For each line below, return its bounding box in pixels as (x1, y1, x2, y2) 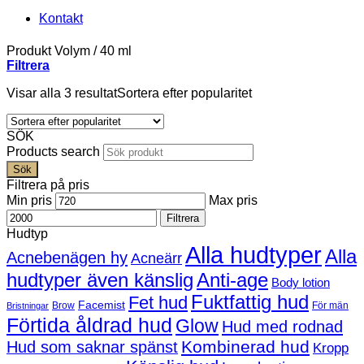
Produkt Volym (6, 44, 93, 58)
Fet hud (128, 292, 188, 313)
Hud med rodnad (222, 318, 343, 336)
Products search (6, 145, 103, 158)
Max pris (209, 193, 258, 207)
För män (312, 300, 349, 311)
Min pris (6, 193, 52, 207)
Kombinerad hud (181, 337, 310, 356)
